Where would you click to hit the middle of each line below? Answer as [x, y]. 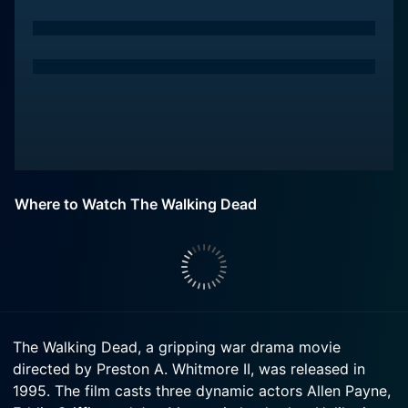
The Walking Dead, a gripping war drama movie [177, 347]
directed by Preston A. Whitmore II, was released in [189, 369]
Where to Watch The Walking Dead [136, 204]
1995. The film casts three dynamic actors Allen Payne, [202, 391]
